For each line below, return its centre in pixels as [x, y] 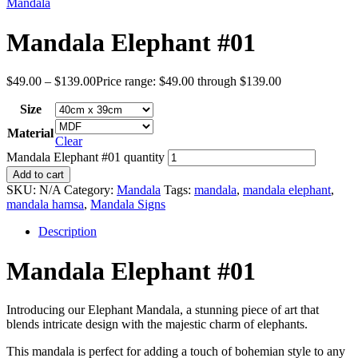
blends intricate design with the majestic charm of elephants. [157, 324]
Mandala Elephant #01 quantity [86, 157]
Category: [90, 190]
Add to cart [38, 175]
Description [68, 232]
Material [30, 133]
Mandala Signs [128, 205]
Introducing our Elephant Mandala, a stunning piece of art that [163, 309]
